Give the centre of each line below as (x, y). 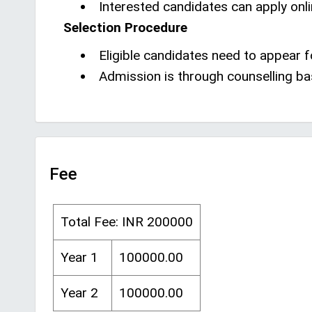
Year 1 (79, 257)
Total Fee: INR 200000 (127, 222)
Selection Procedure (125, 28)
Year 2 (79, 293)
